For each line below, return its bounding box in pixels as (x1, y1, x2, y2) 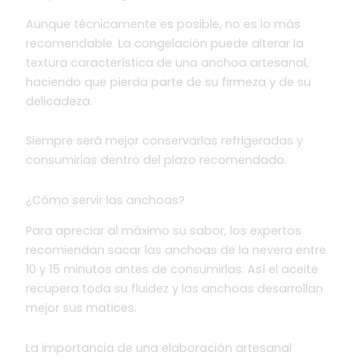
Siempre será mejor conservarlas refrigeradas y (26, 133, 304, 149)
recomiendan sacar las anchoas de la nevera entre (26, 242, 327, 259)
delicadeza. (26, 92, 93, 109)
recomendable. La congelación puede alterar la (26, 35, 305, 51)
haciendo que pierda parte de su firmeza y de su (26, 73, 312, 90)
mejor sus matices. (26, 300, 137, 317)
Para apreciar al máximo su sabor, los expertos (26, 223, 302, 239)
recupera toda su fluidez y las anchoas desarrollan (26, 280, 324, 297)
